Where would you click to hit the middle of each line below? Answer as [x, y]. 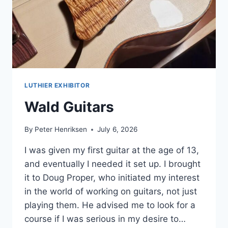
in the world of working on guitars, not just [111, 192]
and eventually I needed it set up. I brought [112, 164]
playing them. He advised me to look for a [110, 205]
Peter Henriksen [61, 130]
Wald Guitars [69, 107]
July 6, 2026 [118, 130]
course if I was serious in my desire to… [105, 219]
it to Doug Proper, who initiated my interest [112, 178]
